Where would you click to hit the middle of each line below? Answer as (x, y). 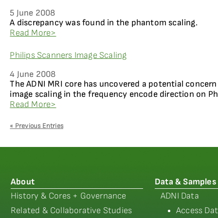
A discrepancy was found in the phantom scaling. (104, 23)
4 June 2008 (33, 74)
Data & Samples (185, 182)
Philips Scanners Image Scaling (68, 55)
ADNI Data (180, 196)
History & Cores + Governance (69, 196)
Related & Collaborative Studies (72, 210)
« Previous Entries (37, 126)
